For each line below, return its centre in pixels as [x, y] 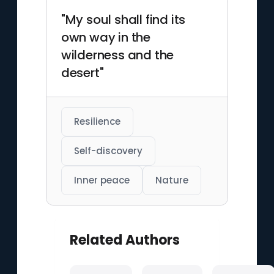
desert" [82, 73]
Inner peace [102, 180]
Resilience [97, 121]
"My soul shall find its [123, 20]
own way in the [106, 37]
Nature [172, 180]
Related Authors [124, 240]
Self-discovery [108, 151]
